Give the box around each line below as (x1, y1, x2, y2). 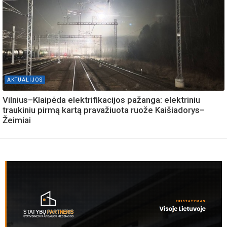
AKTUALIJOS (7, 77, 43, 83)
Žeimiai (3, 115, 31, 126)
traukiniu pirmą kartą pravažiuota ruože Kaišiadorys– (3, 105, 205, 116)
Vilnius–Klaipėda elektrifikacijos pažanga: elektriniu (3, 95, 200, 105)
